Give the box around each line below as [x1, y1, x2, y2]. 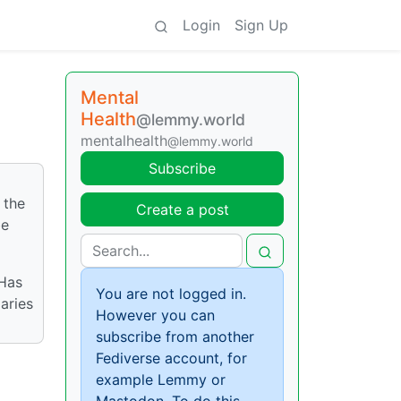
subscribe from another [96, 328, 254, 346]
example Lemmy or [96, 371, 226, 388]
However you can [96, 306, 215, 324]
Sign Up [235, 16, 288, 34]
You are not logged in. [96, 285, 246, 303]
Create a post [135, 200, 229, 218]
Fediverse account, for [96, 349, 247, 367]
